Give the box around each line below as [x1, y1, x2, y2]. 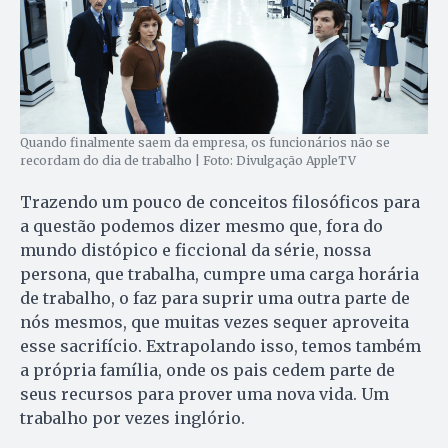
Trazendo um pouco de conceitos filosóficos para [20, 192, 420, 213]
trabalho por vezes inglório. [20, 408, 249, 429]
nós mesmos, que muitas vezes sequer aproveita [20, 312, 409, 333]
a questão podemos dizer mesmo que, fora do [20, 216, 383, 237]
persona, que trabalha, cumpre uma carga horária [20, 264, 419, 285]
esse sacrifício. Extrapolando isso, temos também [20, 336, 421, 357]
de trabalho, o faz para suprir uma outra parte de [20, 288, 410, 309]
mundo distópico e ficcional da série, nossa [20, 240, 371, 261]
